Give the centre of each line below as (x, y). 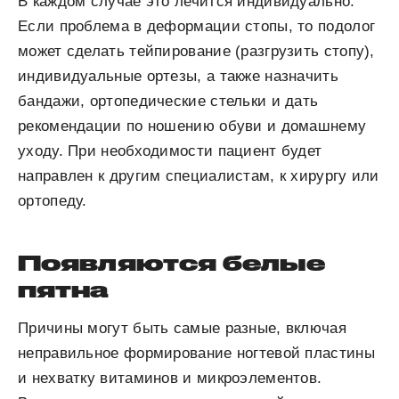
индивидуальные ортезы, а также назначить (178, 77)
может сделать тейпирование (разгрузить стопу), (196, 52)
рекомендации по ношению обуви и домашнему (192, 126)
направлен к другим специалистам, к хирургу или (199, 176)
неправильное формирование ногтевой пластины (196, 354)
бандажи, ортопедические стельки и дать (168, 102)
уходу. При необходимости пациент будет (170, 151)
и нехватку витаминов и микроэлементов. (170, 379)
